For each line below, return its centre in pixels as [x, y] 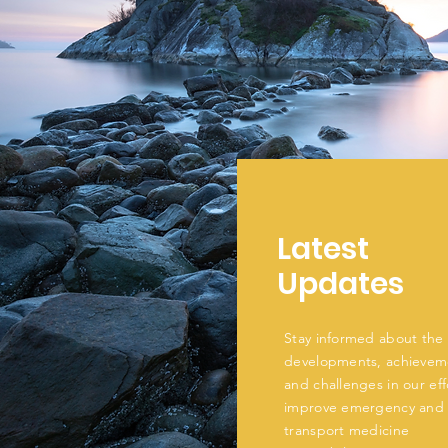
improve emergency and [364, 407]
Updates [341, 284]
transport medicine [347, 430]
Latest [323, 249]
